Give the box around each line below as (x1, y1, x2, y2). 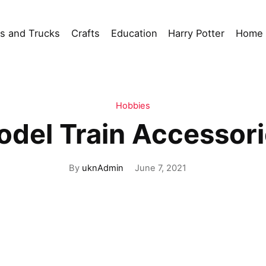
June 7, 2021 (134, 162, 186, 173)
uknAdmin (81, 162, 123, 173)
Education (110, 27, 157, 39)
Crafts (71, 27, 100, 39)
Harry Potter (168, 27, 225, 39)
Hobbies (116, 100, 150, 112)
